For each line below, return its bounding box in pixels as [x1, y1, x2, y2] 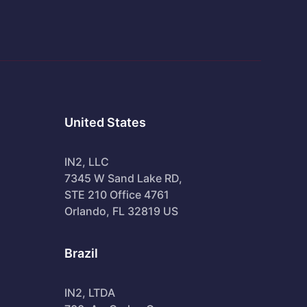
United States [64, 114, 146, 130]
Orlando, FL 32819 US [64, 204, 178, 218]
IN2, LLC [64, 154, 109, 169]
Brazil [64, 245, 98, 260]
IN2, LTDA [64, 285, 115, 299]
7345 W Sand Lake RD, [64, 171, 182, 185]
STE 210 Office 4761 [64, 187, 169, 201]
